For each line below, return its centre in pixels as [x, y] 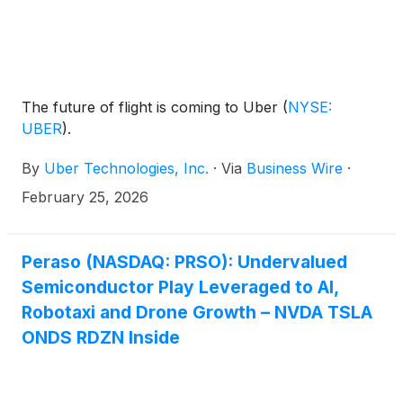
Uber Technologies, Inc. [126, 168]
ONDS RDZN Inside [101, 337]
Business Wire [295, 168]
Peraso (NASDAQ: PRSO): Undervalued [184, 261]
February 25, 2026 [85, 197]
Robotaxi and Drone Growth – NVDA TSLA [197, 312]
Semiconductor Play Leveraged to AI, [180, 287]
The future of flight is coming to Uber [152, 107]
